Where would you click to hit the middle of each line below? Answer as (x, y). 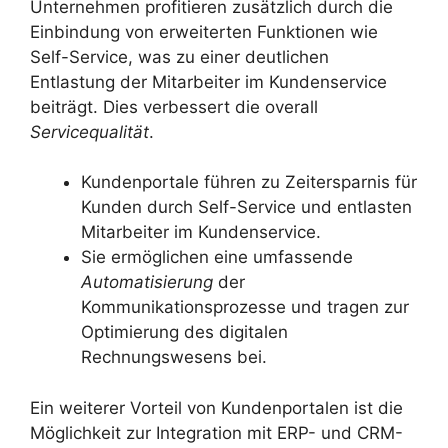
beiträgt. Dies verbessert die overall (174, 106)
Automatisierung (147, 282)
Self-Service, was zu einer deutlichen (179, 56)
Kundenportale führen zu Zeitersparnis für (249, 182)
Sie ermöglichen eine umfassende (217, 257)
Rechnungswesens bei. (174, 357)
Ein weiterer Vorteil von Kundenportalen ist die (216, 407)
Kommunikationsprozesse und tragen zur (245, 307)
